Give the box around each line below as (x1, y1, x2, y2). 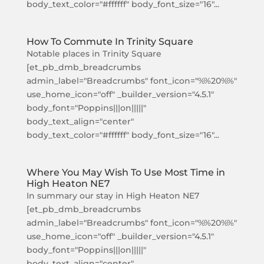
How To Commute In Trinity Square (26, 36, 193, 47)
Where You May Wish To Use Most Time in (26, 167, 225, 178)
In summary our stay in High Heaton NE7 (26, 190, 199, 201)
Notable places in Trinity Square (26, 48, 161, 59)
